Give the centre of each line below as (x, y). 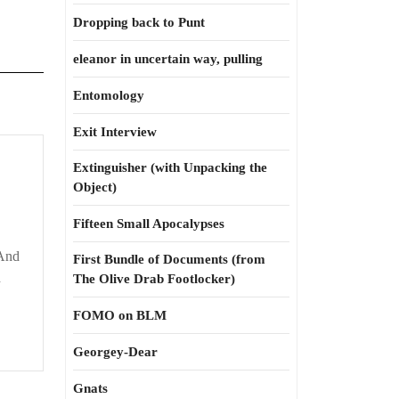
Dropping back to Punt (139, 22)
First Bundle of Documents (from (169, 259)
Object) (95, 187)
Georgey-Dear (115, 352)
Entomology (109, 95)
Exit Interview (115, 132)
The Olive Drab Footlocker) (154, 279)
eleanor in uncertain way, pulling (168, 59)
